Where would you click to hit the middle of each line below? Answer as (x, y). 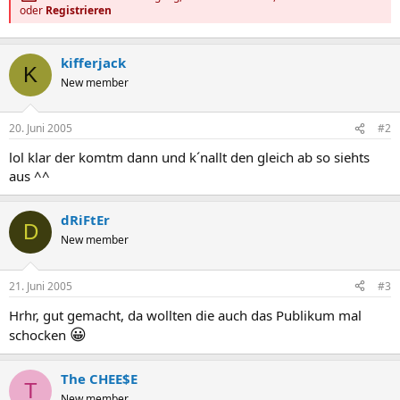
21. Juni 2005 (41, 286)
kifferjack (93, 62)
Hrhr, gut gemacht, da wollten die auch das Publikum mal (185, 315)
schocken (39, 334)
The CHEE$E (99, 378)
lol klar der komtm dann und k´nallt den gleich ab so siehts (189, 158)
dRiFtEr (85, 220)
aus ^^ (29, 176)
